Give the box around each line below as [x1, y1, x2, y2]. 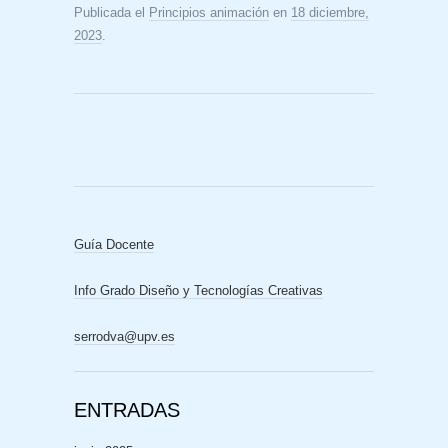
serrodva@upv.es [74, 329, 175, 344]
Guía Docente [74, 237, 154, 252]
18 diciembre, [291, 5, 369, 20]
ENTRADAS [74, 399, 180, 421]
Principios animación [149, 5, 269, 20]
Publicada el [74, 5, 149, 20]
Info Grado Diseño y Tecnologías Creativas [74, 283, 323, 298]
